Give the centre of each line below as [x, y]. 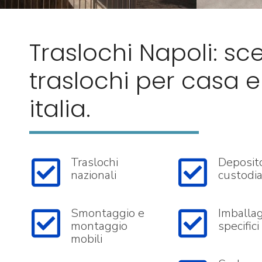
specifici [238, 226]
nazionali [94, 175]
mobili [87, 239]
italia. [60, 109]
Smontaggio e [108, 213]
